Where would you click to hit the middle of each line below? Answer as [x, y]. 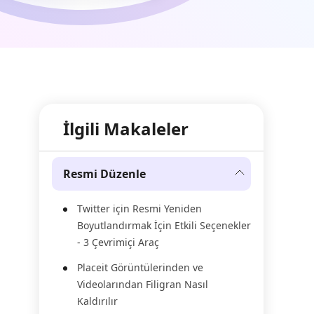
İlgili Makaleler [126, 129]
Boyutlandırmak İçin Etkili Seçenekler [164, 225]
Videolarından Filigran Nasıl [143, 284]
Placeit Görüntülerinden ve [140, 267]
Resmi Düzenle [104, 174]
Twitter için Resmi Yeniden [139, 209]
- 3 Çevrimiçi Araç [118, 242]
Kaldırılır [97, 301]
